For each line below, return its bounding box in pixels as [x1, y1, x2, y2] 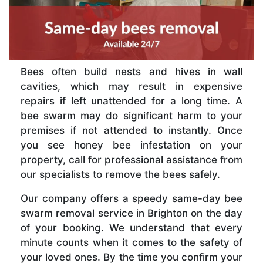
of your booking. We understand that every [21, 221, 242, 234]
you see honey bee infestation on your [21, 139, 242, 151]
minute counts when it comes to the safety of [21, 236, 242, 248]
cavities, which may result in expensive [21, 80, 242, 92]
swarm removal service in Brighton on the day [21, 207, 242, 219]
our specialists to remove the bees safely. [21, 168, 220, 180]
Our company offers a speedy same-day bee [21, 192, 242, 204]
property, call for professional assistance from [21, 153, 242, 166]
